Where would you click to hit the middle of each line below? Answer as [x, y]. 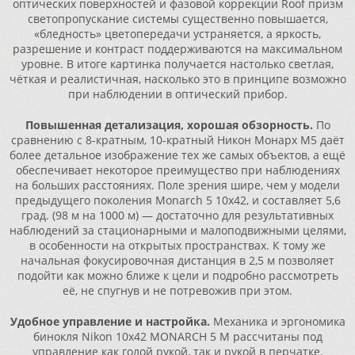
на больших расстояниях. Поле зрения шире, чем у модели [177, 185]
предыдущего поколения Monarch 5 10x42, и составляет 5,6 [177, 200]
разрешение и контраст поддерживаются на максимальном [177, 49]
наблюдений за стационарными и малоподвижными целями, [177, 230]
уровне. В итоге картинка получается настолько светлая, [177, 64]
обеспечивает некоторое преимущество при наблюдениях [177, 170]
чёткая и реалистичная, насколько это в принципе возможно [177, 79]
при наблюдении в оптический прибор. [177, 94]
